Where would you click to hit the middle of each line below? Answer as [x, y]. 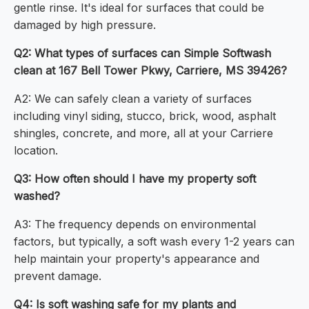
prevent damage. [58, 276]
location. [36, 151]
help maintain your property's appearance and [137, 259]
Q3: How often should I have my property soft [135, 179]
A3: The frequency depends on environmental [135, 225]
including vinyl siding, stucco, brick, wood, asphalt [145, 116]
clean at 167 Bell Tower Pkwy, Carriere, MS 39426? [150, 71]
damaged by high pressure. [85, 25]
